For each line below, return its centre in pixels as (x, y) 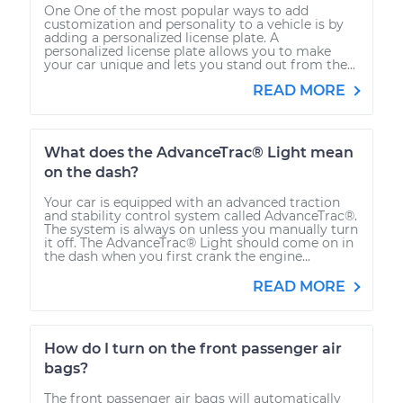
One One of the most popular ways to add (176, 10)
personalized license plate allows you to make (188, 51)
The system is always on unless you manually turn (201, 229)
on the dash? (91, 172)
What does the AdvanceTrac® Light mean (199, 152)
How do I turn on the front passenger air (193, 348)
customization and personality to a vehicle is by (194, 24)
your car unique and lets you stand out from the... (200, 64)
